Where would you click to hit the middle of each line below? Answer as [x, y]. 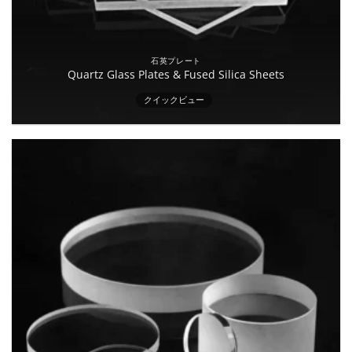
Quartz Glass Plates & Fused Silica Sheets [176, 75]
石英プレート [176, 61]
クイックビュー [174, 100]
